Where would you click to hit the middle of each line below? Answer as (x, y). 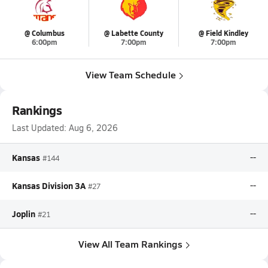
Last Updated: (39, 128)
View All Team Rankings (130, 244)
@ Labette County (133, 33)
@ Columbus (44, 33)
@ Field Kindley (223, 33)
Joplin (24, 214)
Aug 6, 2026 (93, 128)
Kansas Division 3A (49, 185)
